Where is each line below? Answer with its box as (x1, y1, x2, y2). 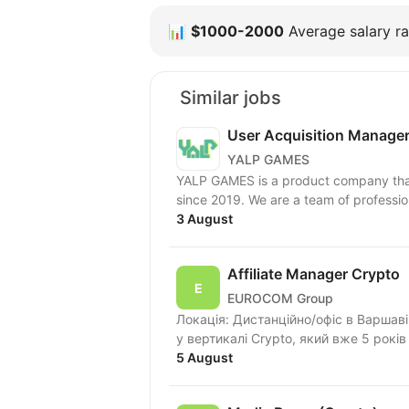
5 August (176, 350, 233, 366)
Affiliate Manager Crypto (227, 265, 400, 284)
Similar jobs (180, 87, 281, 110)
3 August (176, 211, 233, 227)
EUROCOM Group (227, 289, 333, 306)
